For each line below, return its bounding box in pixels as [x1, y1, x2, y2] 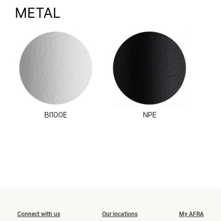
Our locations [102, 210, 138, 218]
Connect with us [17, 210, 60, 218]
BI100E [44, 110, 68, 119]
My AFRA [179, 210, 204, 218]
